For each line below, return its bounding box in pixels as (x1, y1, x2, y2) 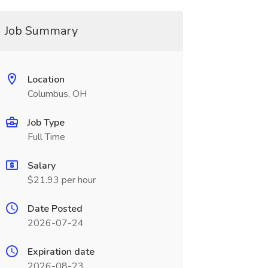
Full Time (27, 130, 65, 144)
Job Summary (4, 23, 78, 39)
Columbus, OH (27, 87, 87, 100)
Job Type (27, 116, 65, 129)
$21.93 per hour (27, 173, 96, 187)
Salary (27, 159, 56, 172)
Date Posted (27, 202, 83, 215)
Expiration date (27, 245, 95, 258)
